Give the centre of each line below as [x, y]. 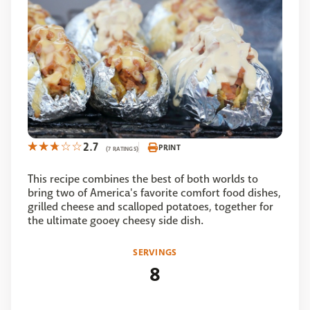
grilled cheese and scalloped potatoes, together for [151, 207]
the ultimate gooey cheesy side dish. [116, 221]
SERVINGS [155, 253]
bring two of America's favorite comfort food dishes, [154, 193]
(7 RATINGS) [122, 149]
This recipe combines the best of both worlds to [143, 179]
